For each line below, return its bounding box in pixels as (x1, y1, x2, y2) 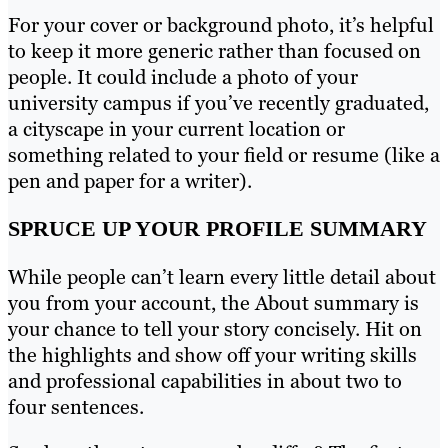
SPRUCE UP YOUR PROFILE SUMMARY (8, 215, 427, 241)
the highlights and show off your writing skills (8, 341, 417, 368)
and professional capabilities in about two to (8, 367, 402, 394)
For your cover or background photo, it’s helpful (8, 11, 434, 38)
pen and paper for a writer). (8, 167, 257, 194)
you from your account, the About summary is (8, 289, 419, 316)
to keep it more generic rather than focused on (8, 37, 421, 64)
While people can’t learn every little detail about (8, 263, 436, 290)
